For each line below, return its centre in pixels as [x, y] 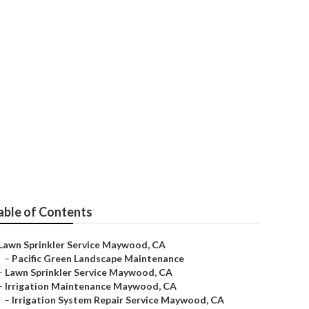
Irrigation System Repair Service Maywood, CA [118, 300]
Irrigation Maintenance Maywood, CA [91, 286]
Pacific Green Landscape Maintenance [98, 258]
